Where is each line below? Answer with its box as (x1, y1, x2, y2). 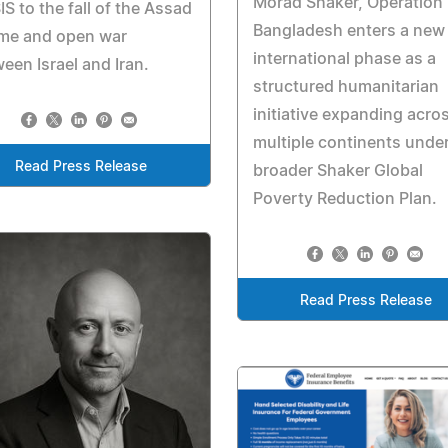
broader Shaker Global (252, 162, 423, 179)
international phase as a (252, 50, 436, 67)
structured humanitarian (252, 78, 439, 95)
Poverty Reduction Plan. (252, 190, 437, 207)
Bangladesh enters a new (252, 22, 445, 39)
